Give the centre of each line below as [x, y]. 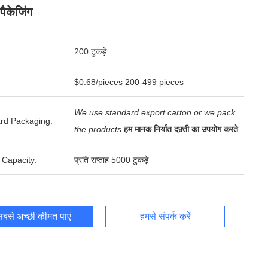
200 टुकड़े [91, 51]
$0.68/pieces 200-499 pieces [129, 82]
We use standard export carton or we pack [155, 112]
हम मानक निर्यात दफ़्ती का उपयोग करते [181, 129]
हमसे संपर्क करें [165, 216]
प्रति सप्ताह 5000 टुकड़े [112, 160]
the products [98, 129]
